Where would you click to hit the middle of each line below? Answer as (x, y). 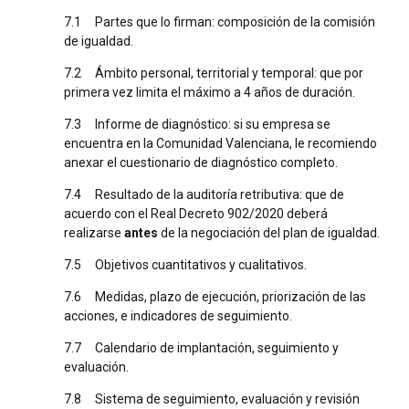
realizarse (94, 232)
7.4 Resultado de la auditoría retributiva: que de (204, 194)
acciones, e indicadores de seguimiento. (178, 315)
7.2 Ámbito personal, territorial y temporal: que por (214, 73)
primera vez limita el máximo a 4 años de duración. (210, 92)
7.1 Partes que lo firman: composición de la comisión (220, 21)
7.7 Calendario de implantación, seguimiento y (201, 347)
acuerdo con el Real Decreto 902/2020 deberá (196, 213)
